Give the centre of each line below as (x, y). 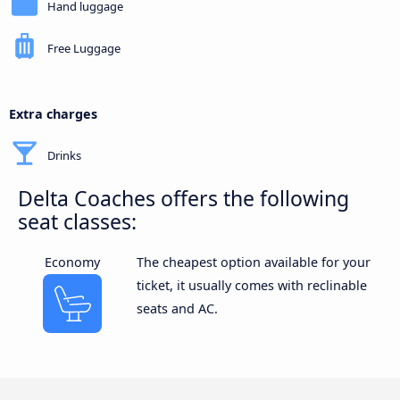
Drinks (64, 155)
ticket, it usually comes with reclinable (251, 285)
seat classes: (77, 222)
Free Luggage (84, 49)
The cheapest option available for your (253, 262)
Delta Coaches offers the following (183, 199)
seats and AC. (177, 308)
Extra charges (53, 114)
